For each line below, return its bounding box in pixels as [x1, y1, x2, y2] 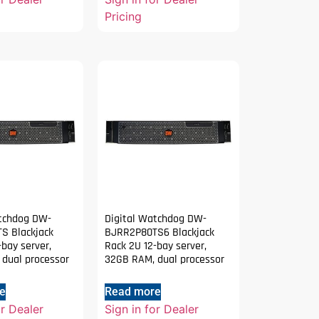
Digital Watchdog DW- [105, 211, 207, 226]
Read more [105, 284, 162, 298]
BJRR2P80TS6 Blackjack [105, 224, 215, 240]
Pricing [105, 9, 142, 24]
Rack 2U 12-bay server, [105, 238, 207, 253]
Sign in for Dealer [105, 301, 199, 316]
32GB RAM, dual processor [105, 251, 225, 267]
